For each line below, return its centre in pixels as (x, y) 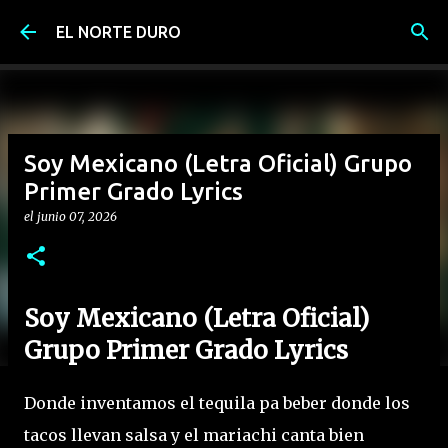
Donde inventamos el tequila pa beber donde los (217, 402)
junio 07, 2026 (77, 216)
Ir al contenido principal (224, 25)
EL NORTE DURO (118, 32)
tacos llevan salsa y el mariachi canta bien (194, 434)
